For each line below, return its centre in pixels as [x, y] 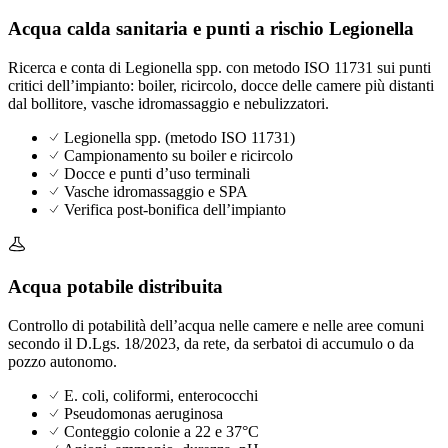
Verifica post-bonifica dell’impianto [175, 210]
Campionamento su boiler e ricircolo [178, 156]
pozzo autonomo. [62, 361]
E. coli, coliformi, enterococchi [161, 395]
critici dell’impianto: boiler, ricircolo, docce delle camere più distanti [221, 86]
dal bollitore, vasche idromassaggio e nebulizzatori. [168, 104]
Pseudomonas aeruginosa [143, 413]
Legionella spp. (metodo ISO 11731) [179, 138]
